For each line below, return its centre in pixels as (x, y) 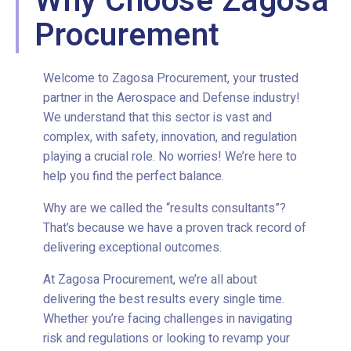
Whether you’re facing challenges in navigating (167, 319)
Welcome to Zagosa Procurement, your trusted (170, 79)
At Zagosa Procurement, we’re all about (150, 280)
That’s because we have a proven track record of (174, 228)
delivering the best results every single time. (163, 300)
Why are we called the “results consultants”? (164, 209)
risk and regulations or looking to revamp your (166, 339)
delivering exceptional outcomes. (134, 248)
